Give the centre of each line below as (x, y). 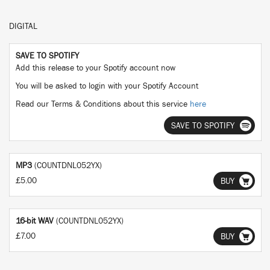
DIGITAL (23, 27)
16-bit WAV (35, 221)
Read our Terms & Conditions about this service (103, 104)
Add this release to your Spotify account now (96, 68)
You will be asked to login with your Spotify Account (107, 86)
